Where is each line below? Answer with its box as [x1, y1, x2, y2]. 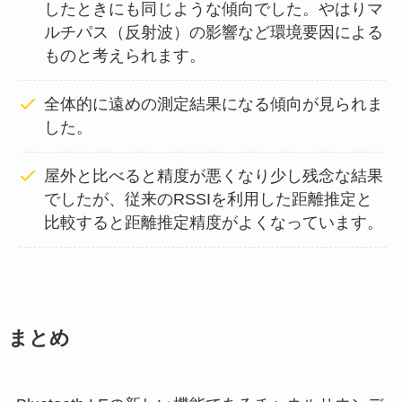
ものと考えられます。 [44, 47, 206, 66]
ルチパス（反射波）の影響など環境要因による [44, 23, 384, 42]
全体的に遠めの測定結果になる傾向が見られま [44, 95, 384, 114]
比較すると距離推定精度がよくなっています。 [44, 214, 384, 232]
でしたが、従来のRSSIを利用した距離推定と [44, 190, 373, 209]
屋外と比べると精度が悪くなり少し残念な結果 [44, 167, 384, 186]
